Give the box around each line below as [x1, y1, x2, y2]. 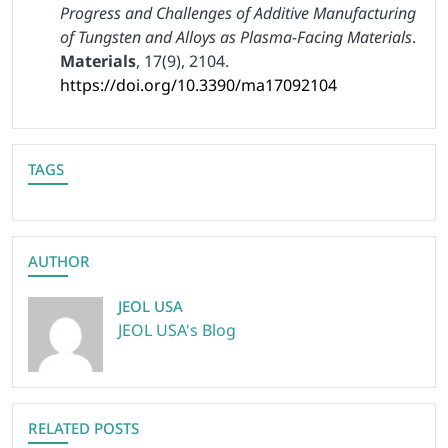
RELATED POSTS [28, 418, 139, 439]
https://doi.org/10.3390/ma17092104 [60, 74, 337, 97]
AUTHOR [28, 251, 90, 272]
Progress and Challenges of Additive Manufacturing [60, 2, 416, 25]
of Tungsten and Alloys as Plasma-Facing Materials [60, 26, 412, 49]
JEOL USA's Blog [118, 319, 236, 342]
